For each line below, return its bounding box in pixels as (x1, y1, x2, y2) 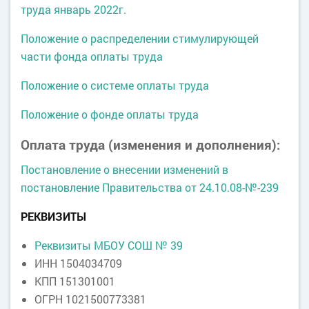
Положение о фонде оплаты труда (21, 107, 199, 121)
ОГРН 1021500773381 (34, 292, 146, 306)
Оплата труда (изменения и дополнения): (21, 136, 280, 153)
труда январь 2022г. (21, 2, 126, 17)
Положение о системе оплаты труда (21, 78, 209, 92)
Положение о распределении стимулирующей (21, 31, 259, 46)
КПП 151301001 (34, 274, 115, 288)
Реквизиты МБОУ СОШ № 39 (34, 238, 183, 252)
